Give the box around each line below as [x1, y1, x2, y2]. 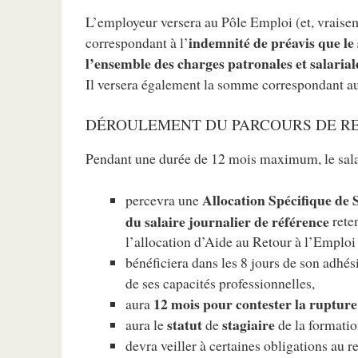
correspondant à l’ [86, 33, 189, 53]
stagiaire [222, 314, 276, 336]
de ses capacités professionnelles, [125, 273, 316, 293]
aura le [125, 315, 168, 335]
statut [167, 314, 203, 336]
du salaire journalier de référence [125, 211, 330, 231]
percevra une [125, 190, 203, 210]
